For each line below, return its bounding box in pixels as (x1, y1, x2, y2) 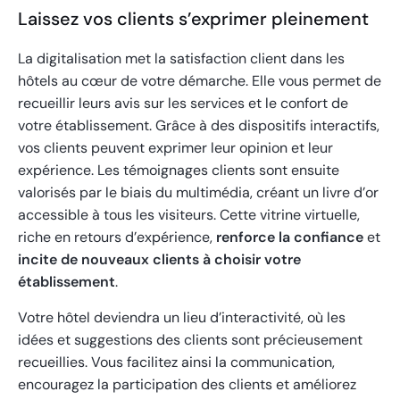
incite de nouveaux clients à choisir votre (18, 250, 301, 270)
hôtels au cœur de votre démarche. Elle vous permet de (18, 71, 381, 91)
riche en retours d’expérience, (18, 228, 216, 247)
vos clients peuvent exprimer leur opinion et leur (18, 138, 333, 158)
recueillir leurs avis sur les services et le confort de (18, 94, 348, 113)
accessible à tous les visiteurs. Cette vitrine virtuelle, (18, 205, 360, 225)
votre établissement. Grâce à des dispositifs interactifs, (18, 116, 379, 136)
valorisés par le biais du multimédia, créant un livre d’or (18, 183, 379, 203)
